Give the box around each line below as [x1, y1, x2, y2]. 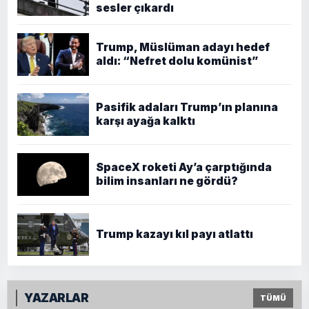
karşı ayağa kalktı [96, 114, 195, 128]
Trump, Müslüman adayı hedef [96, 40, 270, 54]
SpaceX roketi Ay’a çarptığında [96, 160, 272, 174]
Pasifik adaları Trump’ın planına [96, 100, 278, 114]
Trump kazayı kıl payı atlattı [96, 227, 253, 241]
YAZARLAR [24, 290, 89, 305]
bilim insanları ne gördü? [96, 174, 238, 188]
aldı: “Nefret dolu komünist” [96, 54, 258, 68]
